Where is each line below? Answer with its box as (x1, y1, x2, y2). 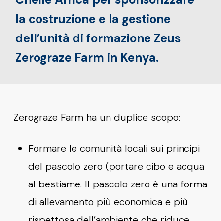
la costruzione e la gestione (15, 11, 171, 27)
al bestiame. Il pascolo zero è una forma (28, 178, 207, 191)
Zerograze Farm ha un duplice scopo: (13, 111, 180, 124)
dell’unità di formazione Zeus (15, 31, 181, 46)
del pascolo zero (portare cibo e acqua (28, 160, 204, 173)
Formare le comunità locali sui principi (28, 142, 200, 155)
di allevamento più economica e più (28, 195, 188, 209)
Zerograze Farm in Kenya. (15, 50, 159, 65)
